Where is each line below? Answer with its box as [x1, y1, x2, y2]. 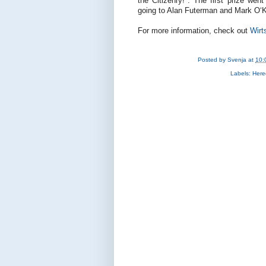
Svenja [227, 56, 247, 63]
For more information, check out [138, 27, 250, 36]
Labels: [230, 70, 252, 77]
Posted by [198, 56, 228, 63]
